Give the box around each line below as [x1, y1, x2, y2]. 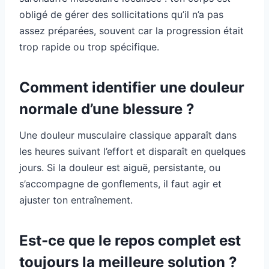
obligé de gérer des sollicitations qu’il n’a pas [19, 8, 223, 21]
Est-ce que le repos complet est [19, 232, 241, 250]
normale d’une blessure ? [19, 100, 195, 118]
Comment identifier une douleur [19, 79, 244, 97]
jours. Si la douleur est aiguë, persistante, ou [19, 162, 220, 174]
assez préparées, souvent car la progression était [19, 25, 244, 37]
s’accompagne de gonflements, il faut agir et [19, 178, 222, 190]
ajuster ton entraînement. [19, 194, 133, 207]
